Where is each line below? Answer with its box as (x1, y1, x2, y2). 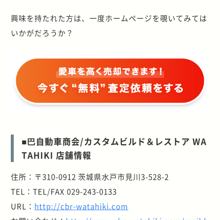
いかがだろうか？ (11, 27, 74, 38)
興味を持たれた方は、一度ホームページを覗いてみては (11, 12, 208, 23)
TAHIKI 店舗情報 (22, 148, 92, 161)
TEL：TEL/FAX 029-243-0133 (11, 186, 117, 196)
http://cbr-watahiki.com (34, 200, 129, 211)
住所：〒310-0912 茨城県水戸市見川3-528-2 (11, 171, 169, 182)
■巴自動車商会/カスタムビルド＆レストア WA (22, 135, 207, 147)
